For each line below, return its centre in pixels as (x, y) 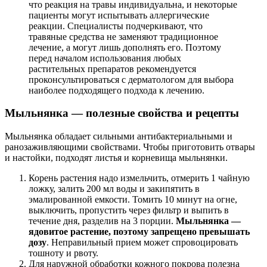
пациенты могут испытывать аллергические (119, 15)
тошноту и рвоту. (63, 253)
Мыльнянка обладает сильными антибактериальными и (119, 136)
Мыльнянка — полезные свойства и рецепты (122, 113)
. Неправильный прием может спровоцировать (142, 242)
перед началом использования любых (105, 58)
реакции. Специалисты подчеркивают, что (116, 26)
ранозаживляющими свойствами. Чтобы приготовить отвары (130, 147)
